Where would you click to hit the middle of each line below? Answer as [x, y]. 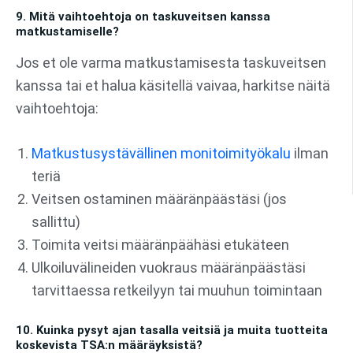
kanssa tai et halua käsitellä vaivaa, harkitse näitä [173, 85]
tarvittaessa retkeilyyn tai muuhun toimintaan [177, 291]
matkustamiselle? [67, 32]
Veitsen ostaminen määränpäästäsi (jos [159, 199]
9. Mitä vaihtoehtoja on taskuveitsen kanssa [143, 17]
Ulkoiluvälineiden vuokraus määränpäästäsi [169, 268]
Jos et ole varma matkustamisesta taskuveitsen [171, 62]
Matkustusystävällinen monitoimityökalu [161, 154]
